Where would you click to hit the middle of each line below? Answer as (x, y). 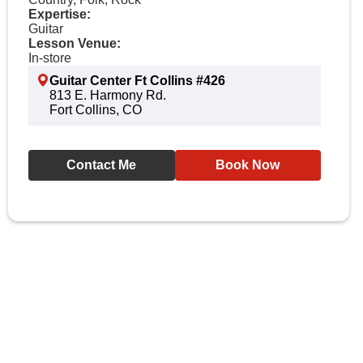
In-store (50, 58)
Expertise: (60, 14)
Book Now (248, 165)
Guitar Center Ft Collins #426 (137, 81)
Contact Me (102, 165)
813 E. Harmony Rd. (108, 95)
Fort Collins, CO (96, 110)
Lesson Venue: (75, 43)
